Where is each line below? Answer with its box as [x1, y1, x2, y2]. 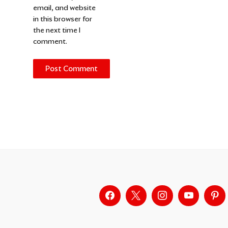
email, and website [33, 3, 96, 12]
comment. [33, 36, 67, 46]
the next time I [33, 25, 80, 35]
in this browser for [33, 14, 92, 23]
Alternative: [33, 79, 72, 89]
